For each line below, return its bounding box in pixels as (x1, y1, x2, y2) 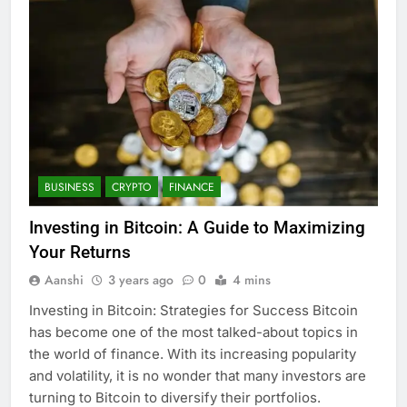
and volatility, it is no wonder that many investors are (29, 367, 366, 385)
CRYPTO (112, 179, 152, 196)
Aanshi (45, 271, 84, 290)
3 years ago (108, 271, 174, 290)
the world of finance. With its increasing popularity (29, 345, 356, 363)
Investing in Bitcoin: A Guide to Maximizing (29, 217, 365, 239)
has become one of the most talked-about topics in (29, 323, 358, 342)
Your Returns (29, 242, 131, 263)
